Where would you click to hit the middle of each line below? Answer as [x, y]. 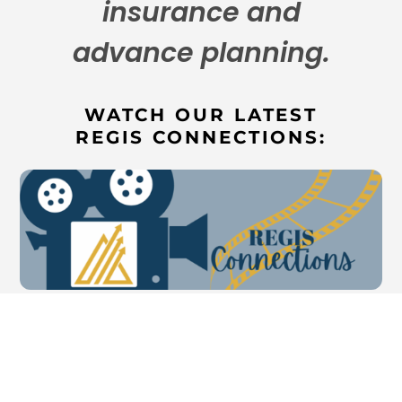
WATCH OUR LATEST [201, 115]
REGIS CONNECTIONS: [201, 138]
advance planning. [201, 53]
